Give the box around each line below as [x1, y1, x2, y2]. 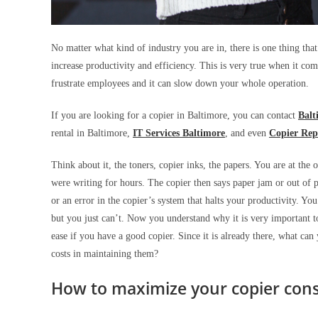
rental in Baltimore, [51, 127, 133, 138]
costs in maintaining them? [51, 248, 158, 259]
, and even [225, 127, 269, 138]
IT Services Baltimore [133, 127, 225, 138]
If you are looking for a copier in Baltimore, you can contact [51, 109, 298, 121]
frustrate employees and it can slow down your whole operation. [51, 77, 312, 89]
